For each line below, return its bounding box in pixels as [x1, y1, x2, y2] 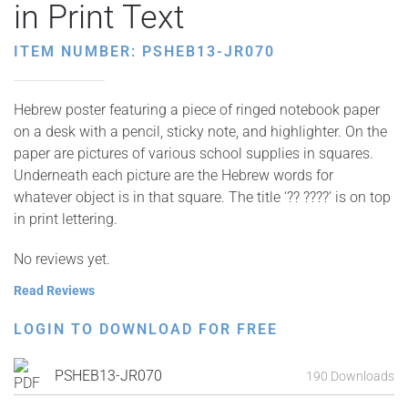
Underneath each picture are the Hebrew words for [14, 167, 333, 184]
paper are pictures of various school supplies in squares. [14, 145, 373, 162]
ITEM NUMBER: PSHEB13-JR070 [14, 43, 275, 60]
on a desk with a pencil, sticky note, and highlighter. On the [14, 123, 387, 140]
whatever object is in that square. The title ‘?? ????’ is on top [14, 189, 391, 206]
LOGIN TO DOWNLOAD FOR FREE [14, 321, 278, 338]
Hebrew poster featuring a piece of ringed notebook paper [14, 101, 380, 118]
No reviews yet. [14, 250, 110, 268]
